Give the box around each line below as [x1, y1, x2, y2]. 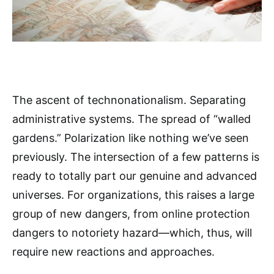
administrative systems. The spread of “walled [12, 113, 251, 125]
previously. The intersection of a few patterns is [12, 150, 259, 163]
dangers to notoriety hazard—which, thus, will [12, 226, 252, 239]
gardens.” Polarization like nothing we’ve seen [12, 131, 249, 144]
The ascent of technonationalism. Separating [12, 94, 246, 106]
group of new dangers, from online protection [12, 207, 250, 220]
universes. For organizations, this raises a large [12, 188, 254, 201]
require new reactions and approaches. [12, 245, 215, 258]
